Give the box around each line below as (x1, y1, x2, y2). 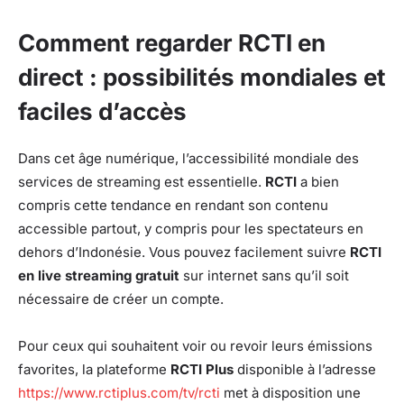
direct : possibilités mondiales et (18, 63, 386, 92)
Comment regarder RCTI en (18, 29, 326, 58)
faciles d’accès (18, 97, 187, 126)
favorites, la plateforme (18, 361, 170, 379)
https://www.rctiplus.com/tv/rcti (18, 384, 220, 402)
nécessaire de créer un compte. (18, 290, 224, 308)
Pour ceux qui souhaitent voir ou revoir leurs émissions (18, 337, 372, 355)
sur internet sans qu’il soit (179, 267, 349, 285)
